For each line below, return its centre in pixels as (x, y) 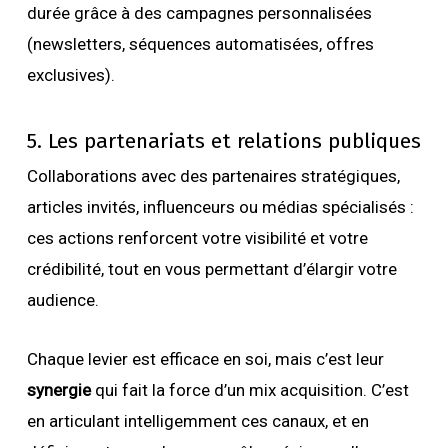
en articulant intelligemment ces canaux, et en (197, 421)
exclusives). (70, 75)
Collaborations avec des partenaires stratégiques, (213, 176)
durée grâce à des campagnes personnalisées (199, 13)
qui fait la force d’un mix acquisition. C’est (249, 390)
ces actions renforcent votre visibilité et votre (197, 238)
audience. (62, 300)
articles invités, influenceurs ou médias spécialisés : (220, 207)
